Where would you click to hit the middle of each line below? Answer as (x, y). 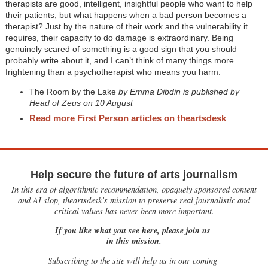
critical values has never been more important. (134, 211)
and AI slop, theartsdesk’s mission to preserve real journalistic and (134, 200)
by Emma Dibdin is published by (177, 92)
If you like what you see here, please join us (134, 230)
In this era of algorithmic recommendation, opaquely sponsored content (134, 190)
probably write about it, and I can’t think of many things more (119, 61)
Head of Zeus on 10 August (81, 103)
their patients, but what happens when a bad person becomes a (126, 15)
